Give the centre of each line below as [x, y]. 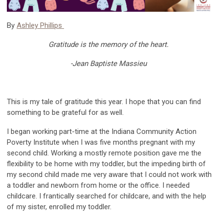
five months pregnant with [142, 142]
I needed [176, 185]
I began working [32, 131]
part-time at [77, 131]
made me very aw [89, 174]
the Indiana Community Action [147, 131]
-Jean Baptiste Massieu [109, 63]
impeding [167, 164]
